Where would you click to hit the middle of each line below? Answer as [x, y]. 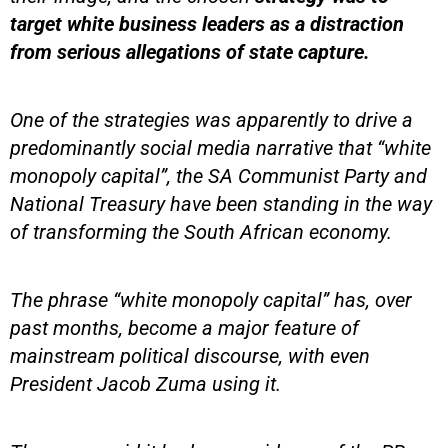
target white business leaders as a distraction [207, 23]
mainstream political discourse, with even [190, 355]
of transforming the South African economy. [201, 231]
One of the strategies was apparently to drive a [211, 119]
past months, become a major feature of [184, 327]
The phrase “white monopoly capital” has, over [211, 299]
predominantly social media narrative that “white [220, 147]
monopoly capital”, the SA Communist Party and [218, 175]
